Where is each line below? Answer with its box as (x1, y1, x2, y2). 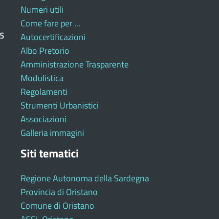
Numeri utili (20, 3, 64, 17)
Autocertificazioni (20, 30, 86, 44)
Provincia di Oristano (20, 185, 98, 199)
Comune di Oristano (20, 199, 94, 213)
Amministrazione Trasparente (20, 58, 129, 71)
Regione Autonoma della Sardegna (20, 172, 149, 185)
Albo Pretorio (20, 44, 69, 58)
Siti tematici (20, 145, 79, 162)
